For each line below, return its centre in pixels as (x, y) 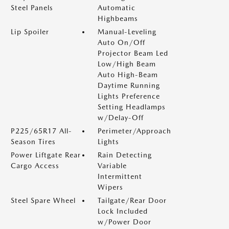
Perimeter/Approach (134, 131)
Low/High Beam (127, 64)
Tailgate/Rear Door (132, 200)
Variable (112, 166)
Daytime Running (129, 85)
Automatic (117, 8)
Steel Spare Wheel (43, 200)
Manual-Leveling (127, 32)
